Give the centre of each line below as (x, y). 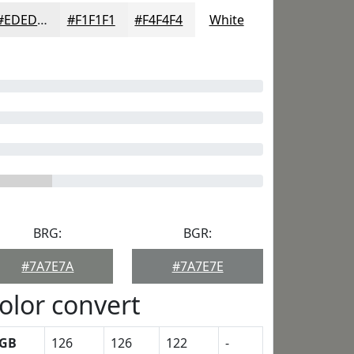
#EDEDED (43, 20)
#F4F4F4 (159, 20)
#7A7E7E (198, 266)
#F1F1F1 (91, 20)
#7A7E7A (48, 266)
